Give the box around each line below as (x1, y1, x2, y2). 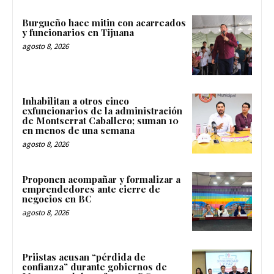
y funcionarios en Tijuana (22, 26, 134, 39)
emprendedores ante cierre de (22, 182, 160, 195)
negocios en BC (22, 192, 92, 205)
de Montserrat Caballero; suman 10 (22, 114, 179, 127)
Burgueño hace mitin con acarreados (22, 17, 186, 29)
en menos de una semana (22, 124, 135, 136)
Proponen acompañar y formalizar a (22, 172, 180, 185)
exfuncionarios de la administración (22, 104, 182, 117)
